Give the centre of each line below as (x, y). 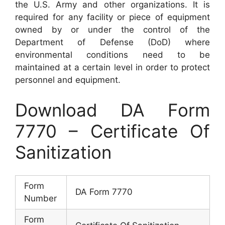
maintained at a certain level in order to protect (113, 68)
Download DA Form (113, 110)
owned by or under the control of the (113, 30)
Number (40, 199)
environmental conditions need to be (113, 55)
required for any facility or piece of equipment (113, 17)
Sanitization (63, 152)
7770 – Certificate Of (113, 131)
